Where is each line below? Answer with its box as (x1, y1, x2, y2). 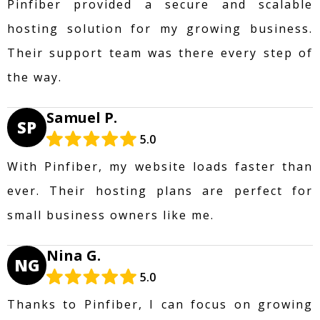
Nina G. (46, 245, 101, 265)
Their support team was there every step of (7, 44, 313, 61)
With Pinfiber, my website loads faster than (7, 158, 313, 174)
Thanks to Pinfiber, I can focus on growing (7, 296, 313, 312)
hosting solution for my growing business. (7, 20, 313, 36)
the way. (7, 69, 62, 85)
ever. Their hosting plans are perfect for (7, 182, 313, 199)
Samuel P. (46, 107, 117, 127)
